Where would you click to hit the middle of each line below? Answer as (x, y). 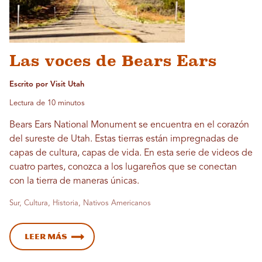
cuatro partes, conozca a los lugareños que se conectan (123, 167)
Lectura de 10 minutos (47, 103)
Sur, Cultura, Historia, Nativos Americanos (80, 203)
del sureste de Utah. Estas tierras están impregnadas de (124, 139)
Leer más (46, 236)
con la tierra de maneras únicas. (74, 181)
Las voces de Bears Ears (113, 61)
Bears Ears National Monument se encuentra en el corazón (129, 125)
